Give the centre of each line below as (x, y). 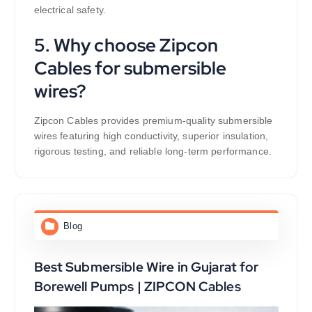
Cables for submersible (130, 68)
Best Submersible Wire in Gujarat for (146, 267)
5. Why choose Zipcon (126, 45)
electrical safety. (70, 10)
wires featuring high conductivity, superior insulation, (151, 136)
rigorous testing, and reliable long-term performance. (153, 151)
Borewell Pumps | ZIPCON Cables (137, 287)
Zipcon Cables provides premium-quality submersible (153, 121)
